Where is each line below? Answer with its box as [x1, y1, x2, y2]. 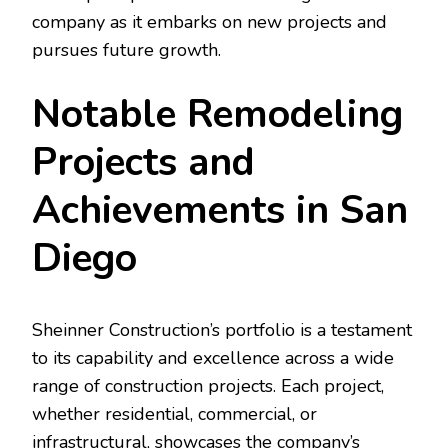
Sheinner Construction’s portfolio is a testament [32, 317, 412, 342]
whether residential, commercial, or [32, 401, 317, 426]
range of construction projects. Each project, [32, 373, 384, 398]
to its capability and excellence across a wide [32, 345, 394, 370]
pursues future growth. [32, 38, 221, 63]
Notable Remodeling [32, 88, 403, 142]
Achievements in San [32, 184, 408, 238]
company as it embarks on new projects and [32, 10, 387, 35]
